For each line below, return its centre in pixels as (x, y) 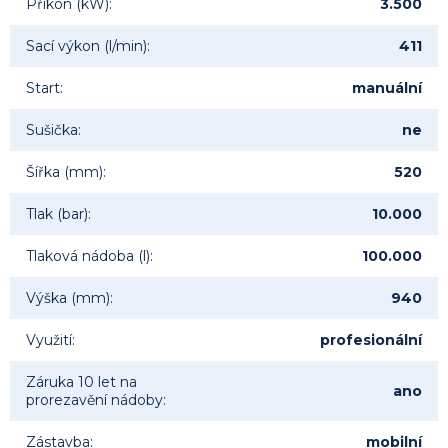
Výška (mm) (68, 298)
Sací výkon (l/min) (86, 46)
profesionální (371, 340)
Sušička (52, 130)
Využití (49, 340)
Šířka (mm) (64, 172)
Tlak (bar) (57, 214)
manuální (387, 88)
